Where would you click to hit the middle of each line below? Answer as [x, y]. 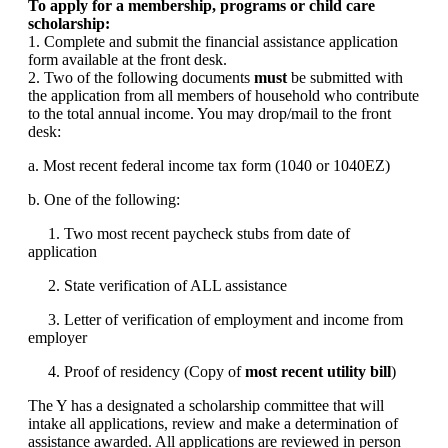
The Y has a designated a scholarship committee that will [206, 406]
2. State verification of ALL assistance [157, 286]
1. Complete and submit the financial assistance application [213, 42]
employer [57, 338]
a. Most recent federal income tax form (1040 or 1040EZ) [209, 166]
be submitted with [345, 78]
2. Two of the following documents [141, 78]
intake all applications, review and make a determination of [213, 424]
